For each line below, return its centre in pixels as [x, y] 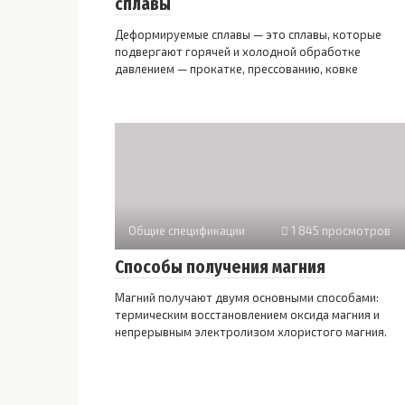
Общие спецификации [187, 231]
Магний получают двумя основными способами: [247, 298]
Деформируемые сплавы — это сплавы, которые [248, 35]
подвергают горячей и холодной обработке [238, 52]
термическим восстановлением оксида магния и [247, 315]
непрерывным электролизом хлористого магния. [251, 332]
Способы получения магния [220, 268]
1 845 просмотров [339, 231]
